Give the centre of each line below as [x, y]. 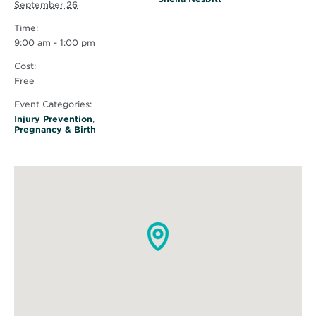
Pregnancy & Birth [55, 130]
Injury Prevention [53, 119]
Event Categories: [53, 104]
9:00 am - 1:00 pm [55, 43]
